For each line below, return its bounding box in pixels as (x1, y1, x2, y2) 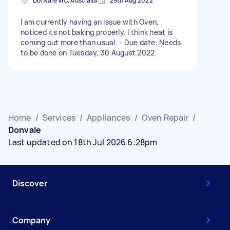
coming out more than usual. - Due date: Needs (21, 37, 181, 47)
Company (12, 214, 50, 226)
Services (42, 111, 75, 123)
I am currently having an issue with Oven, (21, 16, 159, 27)
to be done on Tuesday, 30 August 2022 (21, 47, 155, 57)
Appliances (87, 111, 130, 123)
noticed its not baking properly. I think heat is (21, 27, 172, 37)
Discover (12, 177, 47, 189)
